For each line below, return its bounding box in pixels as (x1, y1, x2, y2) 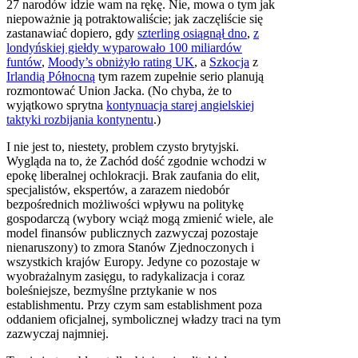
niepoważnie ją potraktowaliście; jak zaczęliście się (6, 11, 263, 26)
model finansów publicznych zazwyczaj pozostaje (6, 225, 258, 240)
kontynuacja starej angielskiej (106, 97, 254, 112)
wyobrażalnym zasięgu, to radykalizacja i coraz (6, 268, 245, 283)
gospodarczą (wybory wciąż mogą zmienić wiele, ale (6, 211, 273, 225)
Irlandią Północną (6, 69, 95, 83)
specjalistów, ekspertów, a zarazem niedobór (6, 182, 229, 197)
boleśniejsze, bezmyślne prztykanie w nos (6, 283, 217, 297)
